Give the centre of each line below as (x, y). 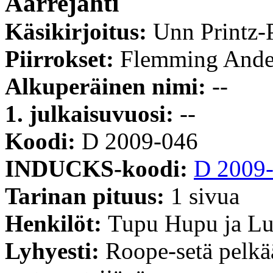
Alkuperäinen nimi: (108, 86)
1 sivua (205, 196)
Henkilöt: (56, 223)
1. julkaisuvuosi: (92, 113)
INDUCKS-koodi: (99, 168)
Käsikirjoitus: (79, 31)
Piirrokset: (62, 58)
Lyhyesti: (55, 250)
